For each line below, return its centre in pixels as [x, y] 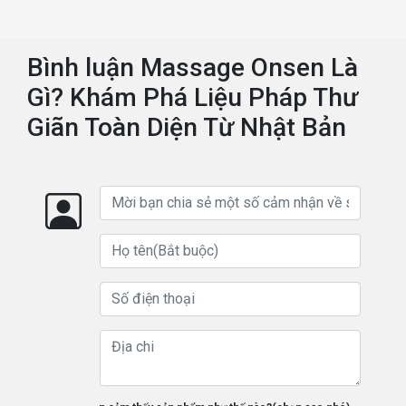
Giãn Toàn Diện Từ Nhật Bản [187, 127]
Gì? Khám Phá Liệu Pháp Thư [193, 97]
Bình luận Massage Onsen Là [193, 67]
